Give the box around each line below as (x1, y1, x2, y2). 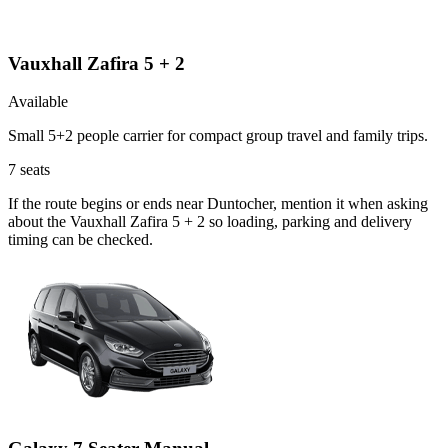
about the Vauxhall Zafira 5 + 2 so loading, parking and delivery (8, 213, 412, 231)
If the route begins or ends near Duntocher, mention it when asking (8, 195, 428, 213)
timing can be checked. (8, 231, 153, 249)
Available (8, 93, 68, 111)
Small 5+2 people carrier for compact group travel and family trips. (8, 127, 428, 145)
